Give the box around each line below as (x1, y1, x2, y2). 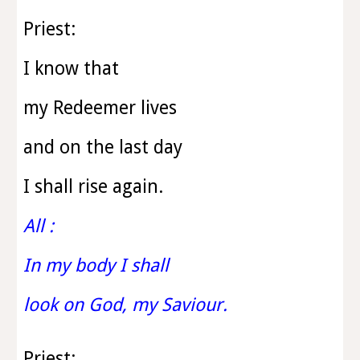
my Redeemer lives (23, 97, 182, 118)
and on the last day (23, 137, 188, 157)
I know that (23, 58, 125, 79)
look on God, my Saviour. (23, 294, 228, 315)
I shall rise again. (23, 176, 164, 197)
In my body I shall (23, 255, 174, 276)
